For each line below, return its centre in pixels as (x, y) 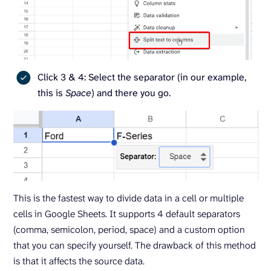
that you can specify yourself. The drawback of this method (135, 245)
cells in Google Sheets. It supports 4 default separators (127, 214)
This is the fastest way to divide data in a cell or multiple (129, 198)
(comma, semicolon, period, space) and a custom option (129, 230)
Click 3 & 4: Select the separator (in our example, (142, 77)
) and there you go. (131, 93)
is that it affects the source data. (80, 261)
